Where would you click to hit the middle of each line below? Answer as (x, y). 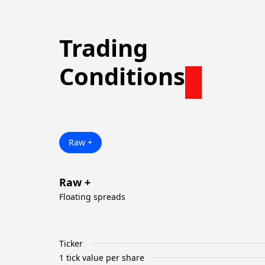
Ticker (71, 243)
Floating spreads (92, 197)
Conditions (122, 76)
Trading (104, 48)
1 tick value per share (102, 257)
